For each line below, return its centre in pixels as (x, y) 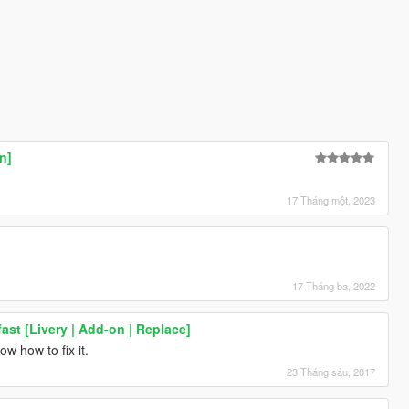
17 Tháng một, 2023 (331, 199)
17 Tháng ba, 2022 (334, 285)
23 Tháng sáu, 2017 (331, 371)
